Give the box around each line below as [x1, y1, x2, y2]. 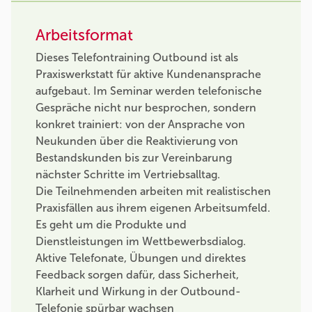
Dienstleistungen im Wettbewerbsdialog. [36, 234, 246, 248]
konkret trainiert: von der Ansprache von [36, 117, 245, 131]
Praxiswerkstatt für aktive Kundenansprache [36, 67, 261, 81]
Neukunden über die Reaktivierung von [36, 134, 238, 148]
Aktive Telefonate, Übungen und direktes [36, 251, 246, 265]
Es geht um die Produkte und [36, 217, 187, 231]
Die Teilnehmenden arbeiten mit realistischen [36, 184, 271, 198]
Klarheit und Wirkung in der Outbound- [36, 284, 241, 298]
